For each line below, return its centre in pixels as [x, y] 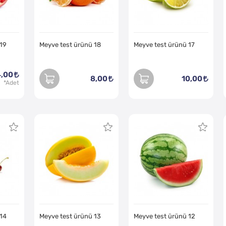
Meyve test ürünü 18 [70, 45]
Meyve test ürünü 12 [165, 216]
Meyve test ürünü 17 [164, 45]
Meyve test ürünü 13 [70, 216]
